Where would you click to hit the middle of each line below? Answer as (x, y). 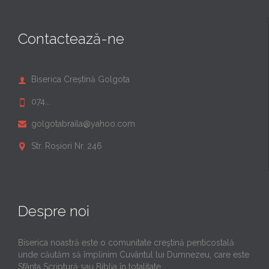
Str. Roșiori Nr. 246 (67, 146)
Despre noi (54, 211)
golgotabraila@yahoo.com (83, 123)
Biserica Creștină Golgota (80, 80)
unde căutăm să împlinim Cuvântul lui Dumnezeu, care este (134, 254)
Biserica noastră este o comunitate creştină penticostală (126, 242)
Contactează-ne (71, 39)
